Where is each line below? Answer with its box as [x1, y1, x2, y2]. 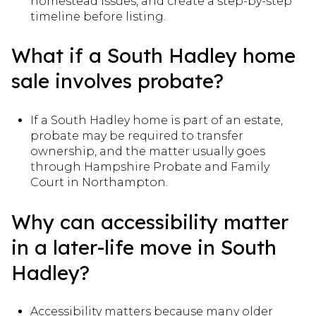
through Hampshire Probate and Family [30, 160, 269, 174]
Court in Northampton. [30, 176, 168, 190]
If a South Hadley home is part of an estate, [30, 114, 283, 128]
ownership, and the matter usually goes [30, 145, 265, 159]
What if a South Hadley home [11, 43, 296, 68]
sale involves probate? [11, 68, 224, 94]
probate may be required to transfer [30, 129, 243, 143]
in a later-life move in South [11, 234, 276, 260]
